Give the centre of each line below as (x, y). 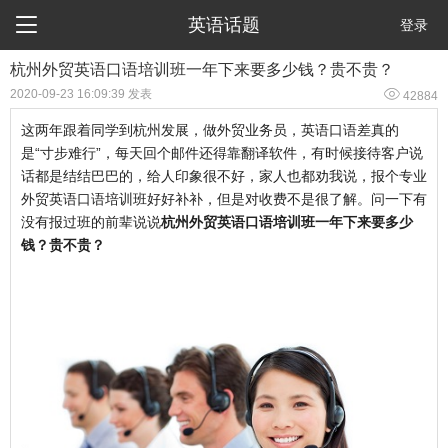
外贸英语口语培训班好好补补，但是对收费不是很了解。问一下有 (224, 199)
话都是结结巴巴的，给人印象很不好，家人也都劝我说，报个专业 (224, 176)
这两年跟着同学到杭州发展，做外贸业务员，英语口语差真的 (210, 130)
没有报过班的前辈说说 (91, 222)
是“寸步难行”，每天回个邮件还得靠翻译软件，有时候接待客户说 (222, 153)
